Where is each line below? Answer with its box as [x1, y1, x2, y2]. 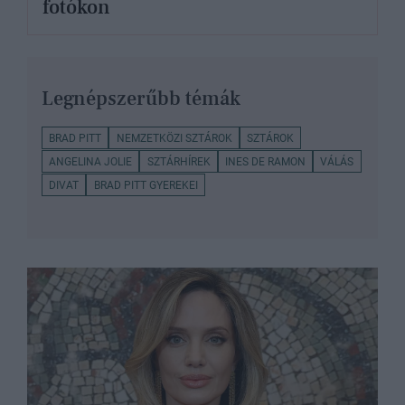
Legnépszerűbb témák [42, 86, 240, 112]
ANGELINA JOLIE [49, 155, 133, 168]
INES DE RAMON [224, 155, 306, 168]
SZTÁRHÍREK [146, 155, 211, 168]
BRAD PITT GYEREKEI [93, 178, 198, 192]
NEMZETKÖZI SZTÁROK [116, 131, 232, 145]
